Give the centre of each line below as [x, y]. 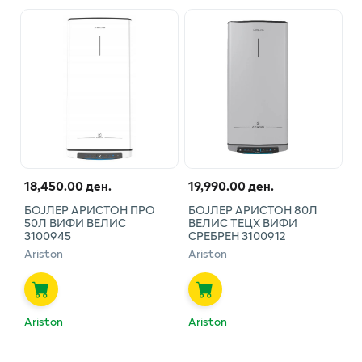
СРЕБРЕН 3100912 [236, 235]
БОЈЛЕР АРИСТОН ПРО [89, 209]
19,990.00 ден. [231, 185]
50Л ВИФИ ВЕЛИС [75, 222]
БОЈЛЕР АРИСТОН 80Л [253, 209]
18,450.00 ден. [67, 185]
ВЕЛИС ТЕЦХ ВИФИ [242, 222]
